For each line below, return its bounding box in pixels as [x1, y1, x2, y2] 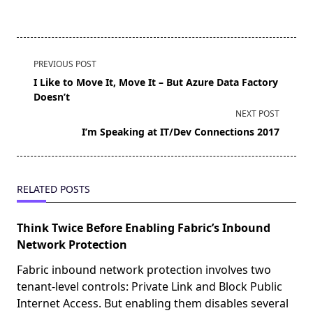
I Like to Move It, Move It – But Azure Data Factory [34, 75, 278, 89]
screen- [16, 105, 55, 121]
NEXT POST [235, 108, 279, 120]
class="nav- [16, 71, 75, 87]
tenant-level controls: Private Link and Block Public [17, 279, 282, 295]
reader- [16, 122, 55, 138]
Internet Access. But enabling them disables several [17, 296, 289, 312]
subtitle [16, 88, 56, 104]
